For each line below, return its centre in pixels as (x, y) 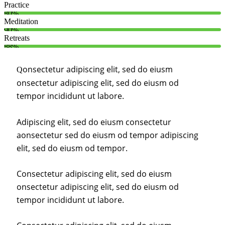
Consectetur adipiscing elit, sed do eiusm (94, 174)
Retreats (17, 38)
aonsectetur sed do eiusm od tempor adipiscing (107, 135)
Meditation (21, 22)
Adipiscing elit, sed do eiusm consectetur (95, 122)
